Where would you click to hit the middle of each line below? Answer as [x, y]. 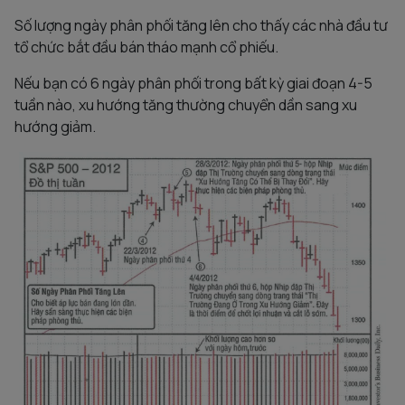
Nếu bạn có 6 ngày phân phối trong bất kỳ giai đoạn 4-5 [193, 84]
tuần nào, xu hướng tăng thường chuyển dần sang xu [186, 105]
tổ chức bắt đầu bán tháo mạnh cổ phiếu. [146, 47]
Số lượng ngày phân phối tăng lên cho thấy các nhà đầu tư [201, 26]
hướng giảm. [55, 127]
